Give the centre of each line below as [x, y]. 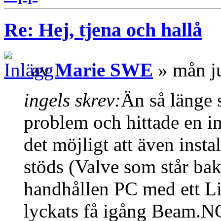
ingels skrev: [72, 100]
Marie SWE [104, 70]
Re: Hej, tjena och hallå [103, 30]
